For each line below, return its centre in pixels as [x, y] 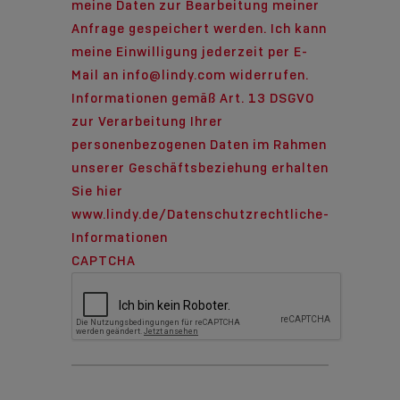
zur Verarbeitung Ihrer [147, 121]
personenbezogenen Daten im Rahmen [199, 144]
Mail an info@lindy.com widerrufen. [190, 75]
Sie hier [97, 191]
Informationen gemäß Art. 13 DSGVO [193, 98]
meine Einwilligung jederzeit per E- [190, 51]
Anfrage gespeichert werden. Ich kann [199, 28]
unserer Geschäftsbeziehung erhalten [200, 167]
